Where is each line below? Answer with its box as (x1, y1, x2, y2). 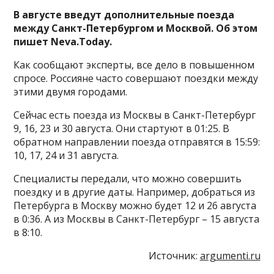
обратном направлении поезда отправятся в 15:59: (13, 135, 261, 149)
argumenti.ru (199, 248, 261, 262)
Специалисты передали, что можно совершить (13, 171, 242, 185)
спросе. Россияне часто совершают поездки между (13, 71, 259, 85)
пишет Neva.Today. (13, 34, 113, 48)
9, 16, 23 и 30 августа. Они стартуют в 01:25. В (13, 121, 230, 135)
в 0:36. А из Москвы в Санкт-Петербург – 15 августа (13, 212, 260, 226)
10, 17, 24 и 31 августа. (13, 148, 119, 162)
